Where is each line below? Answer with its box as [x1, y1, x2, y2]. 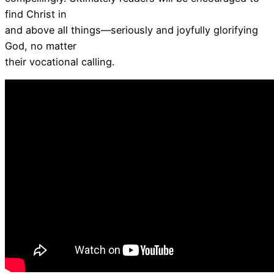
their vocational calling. [5, 56, 117, 68]
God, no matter [5, 40, 76, 53]
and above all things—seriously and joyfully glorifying [5, 24, 258, 37]
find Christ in [5, 8, 67, 21]
